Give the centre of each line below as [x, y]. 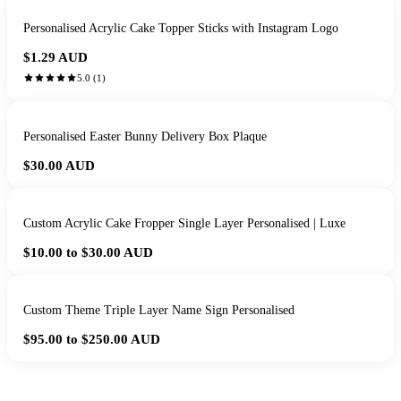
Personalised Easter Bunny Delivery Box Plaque [145, 137]
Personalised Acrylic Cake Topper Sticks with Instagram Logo [181, 29]
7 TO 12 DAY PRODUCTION [282, 385]
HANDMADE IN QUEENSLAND [124, 385]
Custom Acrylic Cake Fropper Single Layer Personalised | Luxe [184, 224]
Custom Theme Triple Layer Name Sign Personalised [159, 311]
